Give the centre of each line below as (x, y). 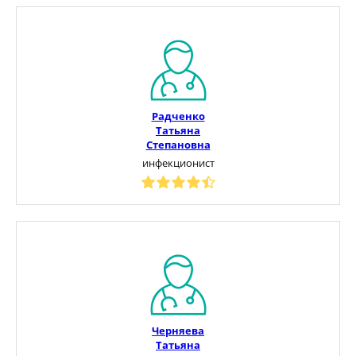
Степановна (178, 144)
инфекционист (178, 163)
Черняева (178, 330)
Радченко (178, 116)
